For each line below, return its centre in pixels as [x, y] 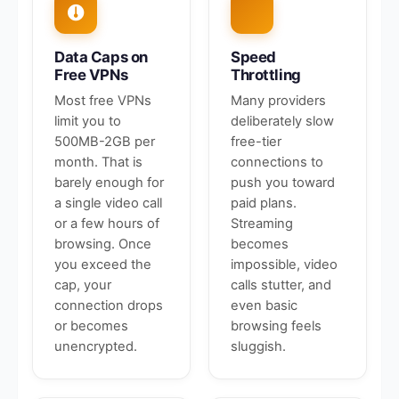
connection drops [109, 305]
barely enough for [109, 183]
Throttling [266, 75]
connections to [277, 162]
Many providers [278, 101]
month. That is [98, 162]
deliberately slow [282, 121]
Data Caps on [101, 57]
